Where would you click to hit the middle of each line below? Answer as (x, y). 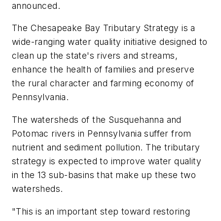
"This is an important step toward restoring (101, 211)
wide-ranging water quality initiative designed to (110, 42)
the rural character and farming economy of (103, 83)
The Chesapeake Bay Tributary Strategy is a (104, 28)
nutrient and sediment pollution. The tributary (106, 147)
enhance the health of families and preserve (103, 70)
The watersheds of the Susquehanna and (97, 120)
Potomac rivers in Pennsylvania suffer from (102, 133)
